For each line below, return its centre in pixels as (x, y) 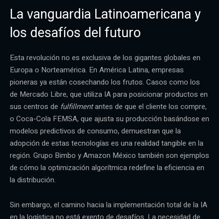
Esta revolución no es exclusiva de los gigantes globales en (105, 57)
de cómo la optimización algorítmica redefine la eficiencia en (107, 167)
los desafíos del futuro (75, 33)
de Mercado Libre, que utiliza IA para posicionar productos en (109, 94)
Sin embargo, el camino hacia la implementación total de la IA (109, 205)
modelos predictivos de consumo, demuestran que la (95, 131)
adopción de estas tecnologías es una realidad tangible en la (107, 143)
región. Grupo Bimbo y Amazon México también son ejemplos (109, 155)
